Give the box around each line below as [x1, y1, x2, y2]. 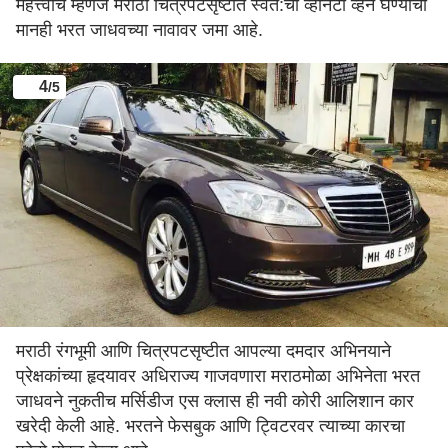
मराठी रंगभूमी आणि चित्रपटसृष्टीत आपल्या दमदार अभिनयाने [16, 341, 391, 362]
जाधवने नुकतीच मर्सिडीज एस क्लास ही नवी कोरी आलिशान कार [16, 391, 414, 412]
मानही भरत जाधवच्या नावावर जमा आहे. [16, 19, 263, 40]
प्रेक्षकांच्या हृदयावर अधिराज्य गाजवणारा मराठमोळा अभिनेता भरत [16, 366, 420, 387]
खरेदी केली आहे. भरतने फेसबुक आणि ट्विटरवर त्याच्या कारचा [16, 416, 405, 437]
